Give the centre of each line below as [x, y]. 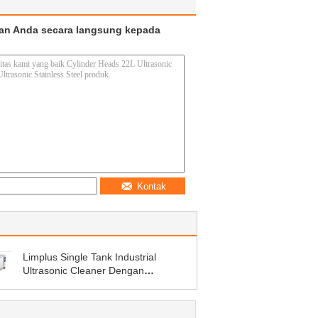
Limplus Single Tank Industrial [89, 257]
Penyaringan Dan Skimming [85, 284]
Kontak [152, 186]
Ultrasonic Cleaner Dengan [83, 270]
